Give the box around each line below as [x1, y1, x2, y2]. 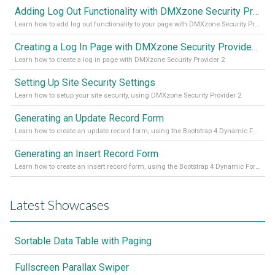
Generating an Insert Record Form [15, 147, 158, 160]
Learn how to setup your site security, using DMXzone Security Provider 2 [15, 91, 241, 99]
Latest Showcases [10, 196, 109, 213]
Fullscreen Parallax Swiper [15, 261, 129, 273]
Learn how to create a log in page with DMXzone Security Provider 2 [15, 55, 225, 64]
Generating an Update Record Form [15, 112, 164, 124]
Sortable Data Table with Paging [15, 234, 152, 247]
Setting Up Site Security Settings [15, 76, 155, 88]
